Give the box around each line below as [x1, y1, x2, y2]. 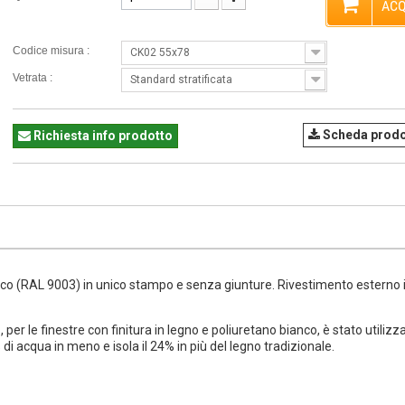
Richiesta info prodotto [33, 128, 173, 143]
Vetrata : [13, 71, 55, 84]
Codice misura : [13, 44, 92, 57]
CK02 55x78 [130, 46, 190, 59]
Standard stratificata [130, 73, 232, 86]
